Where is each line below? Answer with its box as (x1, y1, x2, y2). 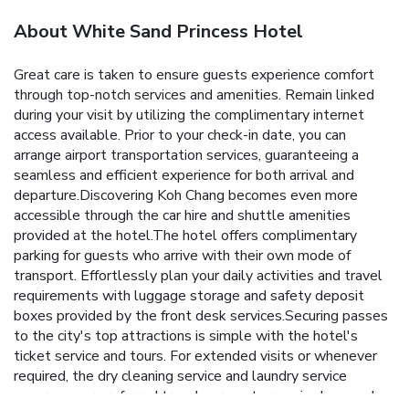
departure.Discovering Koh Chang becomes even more (14, 185, 358, 206)
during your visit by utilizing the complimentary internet (14, 105, 364, 126)
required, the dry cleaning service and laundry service (14, 366, 347, 387)
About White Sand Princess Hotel (14, 19, 303, 45)
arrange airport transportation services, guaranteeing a (14, 145, 359, 166)
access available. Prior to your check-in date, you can (14, 125, 346, 146)
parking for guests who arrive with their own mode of (14, 246, 351, 267)
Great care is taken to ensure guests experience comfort (14, 65, 374, 86)
